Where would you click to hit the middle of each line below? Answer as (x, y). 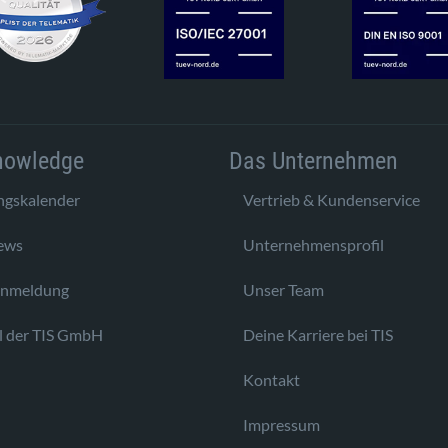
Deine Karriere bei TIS (318, 334)
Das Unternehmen (313, 160)
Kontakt (271, 379)
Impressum (281, 424)
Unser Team (283, 289)
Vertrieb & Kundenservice (331, 199)
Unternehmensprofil (313, 244)
